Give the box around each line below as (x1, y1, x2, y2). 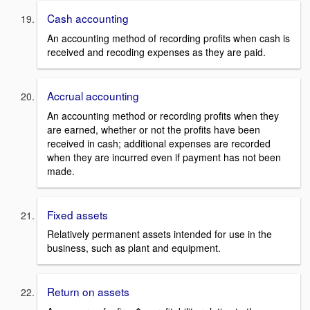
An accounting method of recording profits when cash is (47, 31, 290, 46)
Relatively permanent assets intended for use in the (47, 227, 272, 241)
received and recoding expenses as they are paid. (47, 45, 266, 60)
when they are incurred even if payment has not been (47, 149, 281, 164)
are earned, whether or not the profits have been (47, 122, 260, 136)
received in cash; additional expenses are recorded (47, 136, 271, 150)
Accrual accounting (47, 88, 139, 104)
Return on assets (47, 284, 129, 300)
